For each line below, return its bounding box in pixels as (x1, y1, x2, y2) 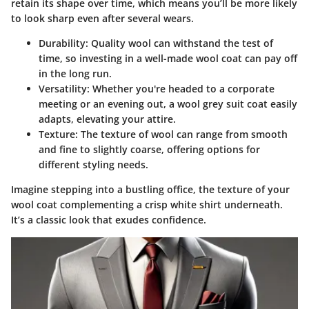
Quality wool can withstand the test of (88, 36, 273, 50)
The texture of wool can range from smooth (78, 127, 288, 141)
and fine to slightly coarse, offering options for (39, 142, 260, 156)
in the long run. (39, 66, 112, 80)
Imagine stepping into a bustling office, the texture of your (11, 182, 290, 196)
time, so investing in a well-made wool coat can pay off (39, 51, 297, 65)
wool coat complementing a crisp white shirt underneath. (11, 197, 283, 211)
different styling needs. (39, 157, 148, 171)
